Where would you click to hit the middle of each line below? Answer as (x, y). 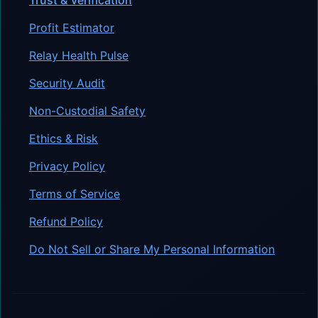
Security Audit (67, 83)
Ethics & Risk (64, 138)
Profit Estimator (72, 27)
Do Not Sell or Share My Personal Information (152, 249)
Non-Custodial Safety (87, 110)
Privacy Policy (67, 166)
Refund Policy (66, 221)
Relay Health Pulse (79, 55)
